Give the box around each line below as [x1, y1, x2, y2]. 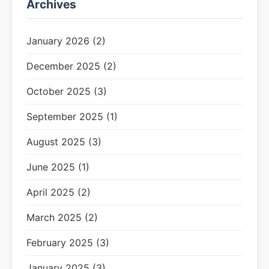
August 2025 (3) [26, 136, 101, 148]
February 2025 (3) [26, 237, 109, 249]
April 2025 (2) [26, 186, 91, 198]
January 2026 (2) [26, 35, 106, 47]
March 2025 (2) [26, 211, 98, 223]
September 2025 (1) [26, 110, 118, 122]
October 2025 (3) [26, 85, 107, 97]
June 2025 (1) [26, 161, 89, 173]
